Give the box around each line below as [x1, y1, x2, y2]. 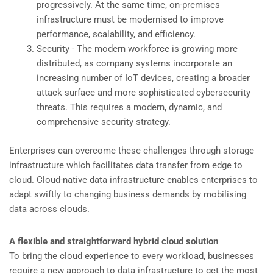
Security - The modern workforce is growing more [37, 43, 238, 55]
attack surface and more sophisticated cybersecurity [37, 87, 250, 99]
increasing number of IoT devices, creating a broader [37, 73, 250, 84]
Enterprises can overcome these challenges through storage [9, 144, 254, 156]
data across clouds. [9, 203, 90, 214]
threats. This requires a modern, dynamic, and [37, 102, 222, 113]
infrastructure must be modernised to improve [37, 14, 224, 26]
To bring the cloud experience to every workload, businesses [9, 250, 254, 262]
